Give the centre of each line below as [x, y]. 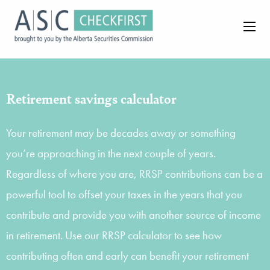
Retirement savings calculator [91, 98]
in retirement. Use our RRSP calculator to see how [114, 235]
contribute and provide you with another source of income [133, 215]
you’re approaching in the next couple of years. [111, 153]
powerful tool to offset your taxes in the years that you [124, 194]
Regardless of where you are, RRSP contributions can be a [134, 174]
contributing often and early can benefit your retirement [127, 256]
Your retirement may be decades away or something [121, 133]
